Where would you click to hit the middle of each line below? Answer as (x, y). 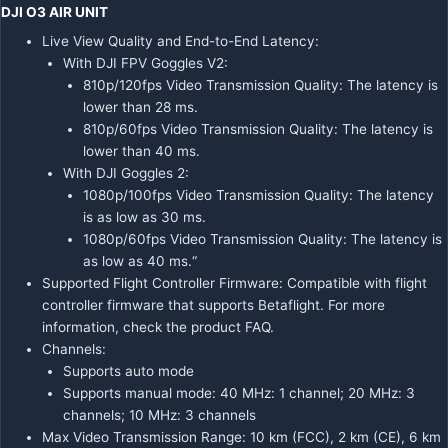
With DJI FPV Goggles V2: (147, 62)
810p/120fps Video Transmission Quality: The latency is (261, 84)
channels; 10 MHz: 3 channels (159, 414)
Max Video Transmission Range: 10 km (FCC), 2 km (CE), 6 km (242, 436)
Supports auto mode (128, 370)
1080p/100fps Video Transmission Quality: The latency (259, 194)
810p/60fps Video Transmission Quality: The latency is (258, 128)
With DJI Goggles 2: (127, 172)
